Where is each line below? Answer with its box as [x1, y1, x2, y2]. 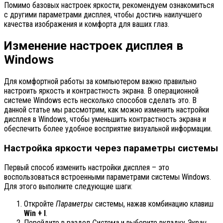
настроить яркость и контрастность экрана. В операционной [4, 86, 199, 96]
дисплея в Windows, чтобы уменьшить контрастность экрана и [4, 114, 206, 124]
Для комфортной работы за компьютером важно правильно [4, 77, 197, 87]
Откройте [24, 199, 56, 209]
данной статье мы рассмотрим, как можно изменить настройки [4, 105, 209, 115]
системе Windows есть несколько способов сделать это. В [4, 96, 197, 106]
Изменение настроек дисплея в [4, 39, 183, 53]
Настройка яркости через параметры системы [4, 142, 218, 154]
